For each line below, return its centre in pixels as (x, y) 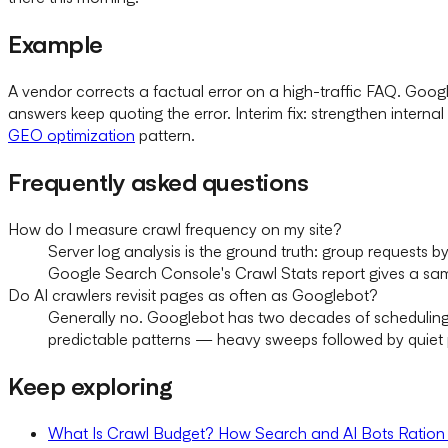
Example (55, 44)
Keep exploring (90, 385)
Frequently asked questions (158, 182)
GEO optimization (71, 135)
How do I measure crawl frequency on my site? (175, 229)
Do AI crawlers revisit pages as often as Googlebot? (193, 295)
